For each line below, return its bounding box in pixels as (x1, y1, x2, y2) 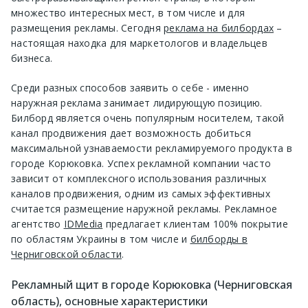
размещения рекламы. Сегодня (11, 21, 164, 34)
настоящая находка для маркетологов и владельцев (11, 36, 267, 49)
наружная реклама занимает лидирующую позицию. (11, 96, 263, 109)
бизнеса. (11, 51, 52, 65)
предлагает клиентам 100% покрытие (102, 217, 288, 230)
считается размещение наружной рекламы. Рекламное (11, 201, 277, 215)
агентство (11, 217, 64, 230)
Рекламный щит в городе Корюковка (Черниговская (11, 276, 292, 292)
